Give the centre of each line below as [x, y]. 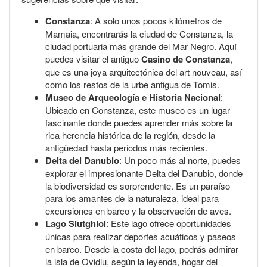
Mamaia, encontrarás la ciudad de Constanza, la [139, 33]
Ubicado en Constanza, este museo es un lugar [138, 110]
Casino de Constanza [186, 59]
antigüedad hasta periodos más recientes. [126, 147]
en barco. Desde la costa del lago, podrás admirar [142, 249]
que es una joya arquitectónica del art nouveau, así [144, 72]
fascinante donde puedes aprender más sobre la [139, 122]
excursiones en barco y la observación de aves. [138, 210]
